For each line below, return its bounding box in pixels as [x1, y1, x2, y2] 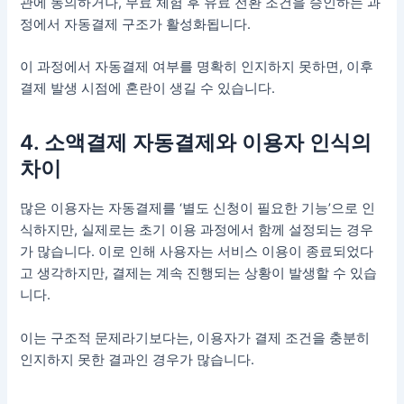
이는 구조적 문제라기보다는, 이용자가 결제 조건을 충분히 [20, 329, 371, 346]
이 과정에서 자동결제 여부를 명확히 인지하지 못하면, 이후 [20, 59, 374, 76]
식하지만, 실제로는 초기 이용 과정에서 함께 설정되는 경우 [20, 222, 374, 239]
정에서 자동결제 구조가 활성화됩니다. [20, 15, 252, 32]
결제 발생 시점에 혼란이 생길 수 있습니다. [20, 80, 276, 97]
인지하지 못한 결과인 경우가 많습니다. [20, 351, 255, 368]
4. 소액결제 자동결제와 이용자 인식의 [20, 130, 372, 156]
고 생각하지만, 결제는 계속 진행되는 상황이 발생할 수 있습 [20, 265, 378, 282]
